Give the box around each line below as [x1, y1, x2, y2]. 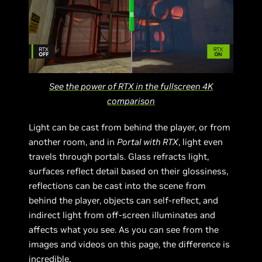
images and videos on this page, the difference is [29, 238, 230, 250]
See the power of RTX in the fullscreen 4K [49, 80, 213, 92]
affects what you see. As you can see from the [29, 223, 219, 235]
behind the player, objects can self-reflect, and [29, 194, 219, 206]
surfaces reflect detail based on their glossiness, [29, 165, 229, 177]
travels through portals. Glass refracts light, [29, 150, 209, 162]
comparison [107, 95, 155, 106]
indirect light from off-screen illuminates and [29, 209, 216, 220]
